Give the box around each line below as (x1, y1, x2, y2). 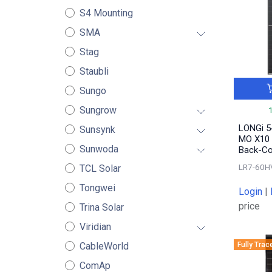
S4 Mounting (79, 7, 133, 19)
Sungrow (79, 104, 117, 116)
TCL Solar (79, 163, 121, 174)
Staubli (79, 66, 109, 77)
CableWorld (79, 240, 129, 252)
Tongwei (79, 182, 115, 194)
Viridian (79, 221, 111, 233)
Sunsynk (79, 124, 115, 135)
